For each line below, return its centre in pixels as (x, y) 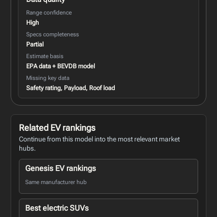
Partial (35, 44)
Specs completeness (53, 34)
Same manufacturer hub (56, 182)
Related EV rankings (57, 127)
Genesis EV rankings (61, 168)
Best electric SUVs (57, 208)
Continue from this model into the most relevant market (100, 139)
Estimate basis (45, 56)
